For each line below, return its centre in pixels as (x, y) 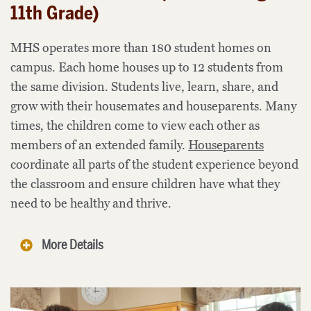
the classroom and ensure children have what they (145, 184)
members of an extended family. (99, 145)
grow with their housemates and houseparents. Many (153, 106)
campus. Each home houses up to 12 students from (147, 67)
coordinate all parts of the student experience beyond (154, 165)
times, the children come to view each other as (135, 126)
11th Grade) (54, 13)
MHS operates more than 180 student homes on (141, 48)
